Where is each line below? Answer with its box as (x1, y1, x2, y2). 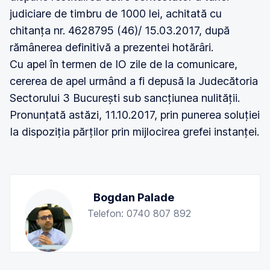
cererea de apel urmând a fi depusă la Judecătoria (10, 75, 258, 87)
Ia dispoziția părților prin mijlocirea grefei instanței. (10, 125, 259, 138)
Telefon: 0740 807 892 (87, 207, 191, 219)
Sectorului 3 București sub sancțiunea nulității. (10, 92, 240, 104)
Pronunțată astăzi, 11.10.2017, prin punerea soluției (10, 108, 260, 121)
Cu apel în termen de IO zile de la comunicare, (10, 58, 237, 71)
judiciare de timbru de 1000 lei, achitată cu (10, 7, 222, 20)
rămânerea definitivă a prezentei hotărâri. (10, 41, 213, 54)
